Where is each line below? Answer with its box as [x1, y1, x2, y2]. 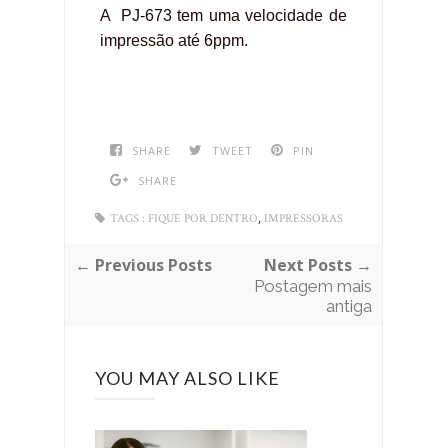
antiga [325, 295, 372, 316]
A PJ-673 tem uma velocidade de [100, 6, 347, 24]
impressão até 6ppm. [100, 31, 248, 49]
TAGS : [110, 210, 145, 226]
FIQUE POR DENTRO [148, 210, 258, 226]
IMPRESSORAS [264, 210, 343, 226]
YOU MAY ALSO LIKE [95, 366, 280, 389]
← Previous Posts [75, 253, 212, 276]
